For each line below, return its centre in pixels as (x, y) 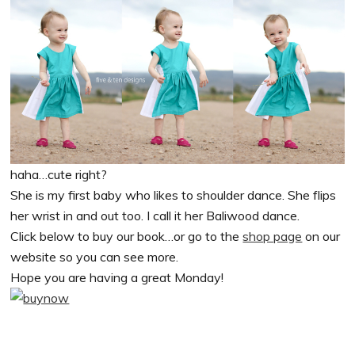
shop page (273, 237)
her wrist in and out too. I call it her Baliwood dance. (155, 216)
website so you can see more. (95, 257)
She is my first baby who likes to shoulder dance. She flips (174, 195)
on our (321, 237)
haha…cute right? (59, 175)
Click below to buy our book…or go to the (127, 237)
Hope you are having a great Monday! (117, 278)
